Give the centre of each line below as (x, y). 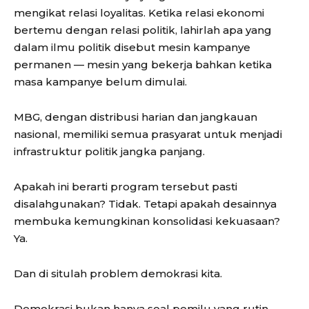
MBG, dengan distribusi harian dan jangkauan (136, 117)
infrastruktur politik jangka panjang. (109, 152)
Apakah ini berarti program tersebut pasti (126, 187)
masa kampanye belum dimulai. (100, 82)
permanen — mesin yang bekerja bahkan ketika (143, 65)
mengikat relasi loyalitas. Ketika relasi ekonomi (139, 13)
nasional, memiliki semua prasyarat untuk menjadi (148, 134)
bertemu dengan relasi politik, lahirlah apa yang (143, 30)
